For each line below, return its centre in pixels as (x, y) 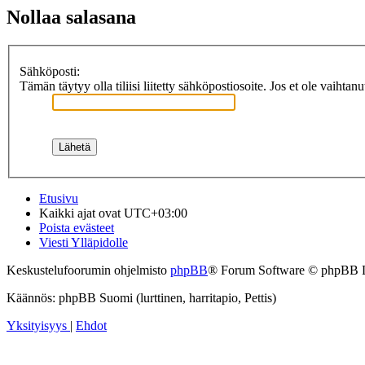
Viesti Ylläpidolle (84, 242)
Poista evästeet (77, 227)
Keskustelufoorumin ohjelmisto (88, 270)
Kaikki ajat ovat (81, 213)
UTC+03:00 (156, 213)
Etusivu (59, 198)
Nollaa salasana (71, 18)
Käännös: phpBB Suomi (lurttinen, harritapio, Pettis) (141, 297)
